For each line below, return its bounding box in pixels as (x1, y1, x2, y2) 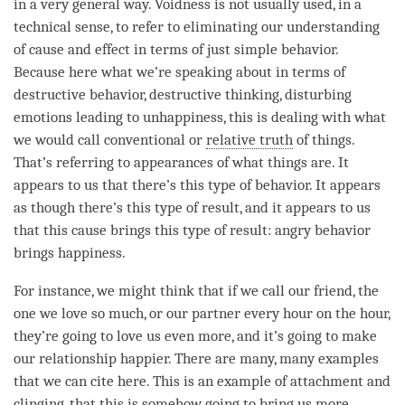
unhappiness (143, 108, 223, 126)
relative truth (206, 130, 293, 148)
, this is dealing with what (223, 108, 386, 126)
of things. (293, 130, 354, 148)
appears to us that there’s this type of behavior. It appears (14, 175, 381, 193)
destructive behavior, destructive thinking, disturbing (14, 85, 352, 103)
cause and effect (29, 40, 130, 58)
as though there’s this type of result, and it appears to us (14, 198, 371, 216)
